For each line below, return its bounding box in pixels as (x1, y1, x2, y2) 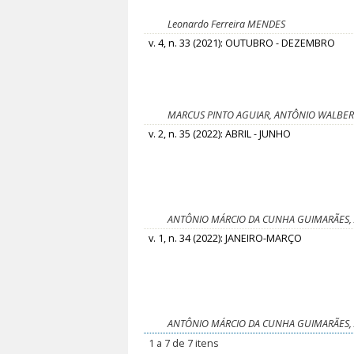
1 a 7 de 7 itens (149, 337, 220, 351)
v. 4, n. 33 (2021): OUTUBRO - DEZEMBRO (149, 36, 336, 51)
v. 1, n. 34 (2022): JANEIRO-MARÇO (149, 232, 303, 246)
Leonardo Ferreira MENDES (168, 17, 285, 32)
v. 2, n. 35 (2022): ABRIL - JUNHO (149, 127, 292, 141)
